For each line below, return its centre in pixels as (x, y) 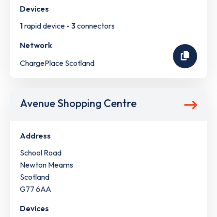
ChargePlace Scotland (57, 63)
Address (35, 135)
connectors (95, 26)
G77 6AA (36, 189)
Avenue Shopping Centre (78, 103)
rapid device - (47, 26)
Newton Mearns (46, 164)
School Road (41, 152)
